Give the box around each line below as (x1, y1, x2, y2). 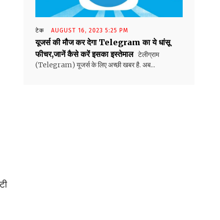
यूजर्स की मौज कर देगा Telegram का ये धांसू (35, 37, 170, 48)
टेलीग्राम (137, 50, 159, 59)
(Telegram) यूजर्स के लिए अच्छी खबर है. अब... (35, 60, 155, 70)
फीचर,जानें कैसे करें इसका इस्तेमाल (35, 49, 134, 59)
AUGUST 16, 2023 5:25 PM (51, 27, 128, 34)
